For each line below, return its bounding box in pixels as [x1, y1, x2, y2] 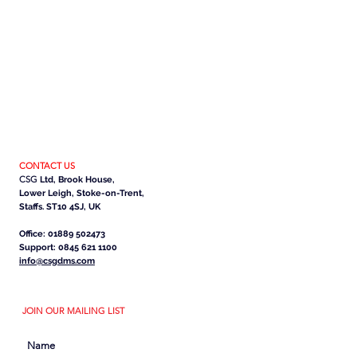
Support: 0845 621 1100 [19, 242, 117, 253]
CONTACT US [19, 160, 75, 171]
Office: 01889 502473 [19, 229, 105, 239]
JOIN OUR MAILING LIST [22, 305, 124, 316]
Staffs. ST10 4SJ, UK [19, 202, 100, 212]
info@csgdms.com [19, 256, 95, 266]
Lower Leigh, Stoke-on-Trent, [19, 188, 144, 198]
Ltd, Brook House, [37, 175, 115, 185]
